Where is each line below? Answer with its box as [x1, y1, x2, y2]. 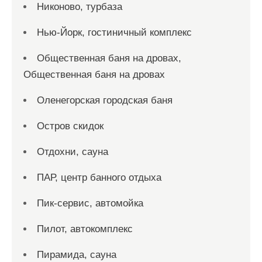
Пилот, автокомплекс [37, 223, 133, 235]
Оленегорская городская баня [37, 94, 173, 106]
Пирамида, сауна [37, 249, 116, 260]
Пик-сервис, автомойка [37, 197, 143, 209]
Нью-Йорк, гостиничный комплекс [37, 26, 192, 38]
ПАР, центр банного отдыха [37, 171, 161, 183]
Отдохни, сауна [37, 146, 108, 157]
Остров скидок [37, 120, 104, 132]
